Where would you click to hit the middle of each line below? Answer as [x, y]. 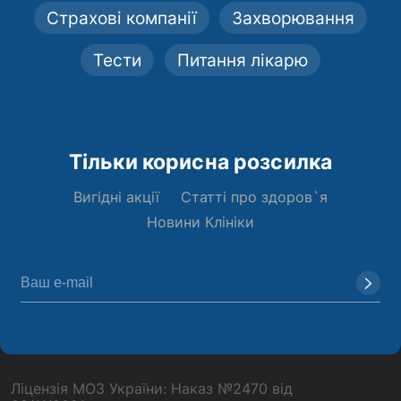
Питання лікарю [242, 60]
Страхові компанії [121, 17]
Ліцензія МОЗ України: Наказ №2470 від [151, 389]
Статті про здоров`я [254, 197]
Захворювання [294, 17]
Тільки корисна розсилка [200, 161]
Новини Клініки [200, 222]
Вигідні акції [117, 197]
